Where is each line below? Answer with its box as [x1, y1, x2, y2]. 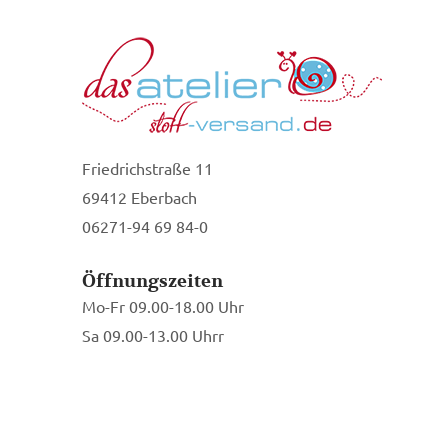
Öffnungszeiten [82, 269, 223, 293]
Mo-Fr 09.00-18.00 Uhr [82, 295, 244, 316]
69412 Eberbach [82, 186, 197, 207]
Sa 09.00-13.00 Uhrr [82, 324, 224, 345]
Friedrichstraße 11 [82, 157, 213, 178]
